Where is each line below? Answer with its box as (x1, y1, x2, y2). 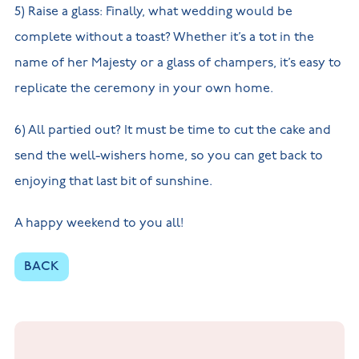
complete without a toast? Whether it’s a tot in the (14, 29, 314, 45)
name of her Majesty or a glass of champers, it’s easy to (14, 54, 341, 71)
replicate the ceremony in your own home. (14, 80, 273, 96)
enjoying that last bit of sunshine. (14, 173, 212, 189)
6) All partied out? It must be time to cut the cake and (14, 122, 331, 138)
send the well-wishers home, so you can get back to (14, 147, 323, 163)
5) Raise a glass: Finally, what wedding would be (14, 3, 292, 19)
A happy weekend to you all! (14, 215, 184, 231)
